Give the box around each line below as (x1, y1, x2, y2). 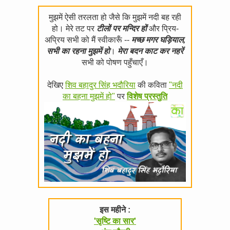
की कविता (136, 81, 169, 89)
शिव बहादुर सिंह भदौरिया (65, 81, 136, 89)
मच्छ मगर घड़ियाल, (131, 35, 185, 44)
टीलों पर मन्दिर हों (96, 24, 147, 33)
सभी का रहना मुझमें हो (47, 47, 110, 55)
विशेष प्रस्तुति (127, 92, 167, 101)
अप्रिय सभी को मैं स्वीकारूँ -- (45, 35, 131, 44)
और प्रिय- (146, 24, 179, 33)
